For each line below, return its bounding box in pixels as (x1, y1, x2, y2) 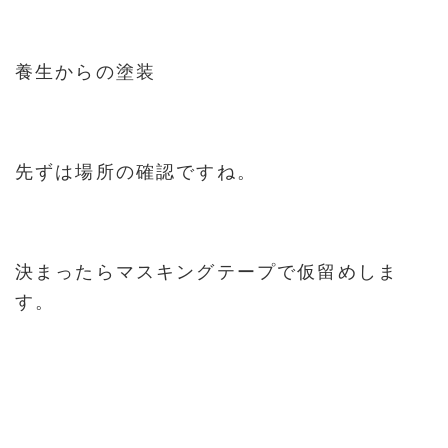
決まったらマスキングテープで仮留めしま (15, 261, 399, 282)
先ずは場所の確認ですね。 (15, 161, 257, 182)
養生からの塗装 (15, 61, 157, 82)
